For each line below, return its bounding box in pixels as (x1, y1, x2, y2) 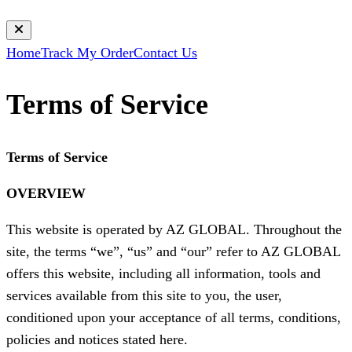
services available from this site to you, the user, (6, 288, 282, 304)
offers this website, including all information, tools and (6, 266, 321, 282)
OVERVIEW (6, 185, 86, 202)
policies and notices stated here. (6, 332, 188, 348)
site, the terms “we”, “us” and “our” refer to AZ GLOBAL (6, 244, 340, 260)
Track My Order (41, 45, 134, 60)
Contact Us (134, 45, 197, 60)
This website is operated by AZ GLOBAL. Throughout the (6, 222, 342, 238)
